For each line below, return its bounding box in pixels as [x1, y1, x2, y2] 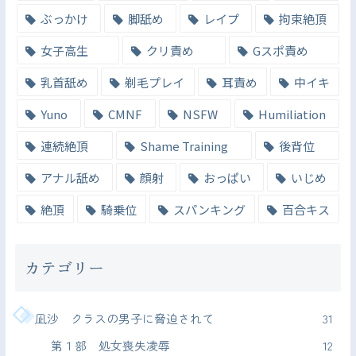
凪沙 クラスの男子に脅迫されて [34, 309, 214, 327]
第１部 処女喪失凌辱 [50, 336, 170, 354]
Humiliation [258, 105, 327, 122]
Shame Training [139, 137, 228, 154]
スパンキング [173, 200, 246, 218]
